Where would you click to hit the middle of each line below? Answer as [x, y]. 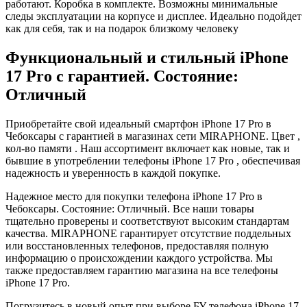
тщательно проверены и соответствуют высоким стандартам [147, 221]
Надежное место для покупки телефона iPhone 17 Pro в [134, 196]
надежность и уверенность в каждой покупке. [113, 173]
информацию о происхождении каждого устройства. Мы [139, 258]
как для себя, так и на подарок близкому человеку [122, 28]
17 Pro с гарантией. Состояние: [122, 76]
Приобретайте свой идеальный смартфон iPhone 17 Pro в [138, 123]
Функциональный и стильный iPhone [147, 57]
